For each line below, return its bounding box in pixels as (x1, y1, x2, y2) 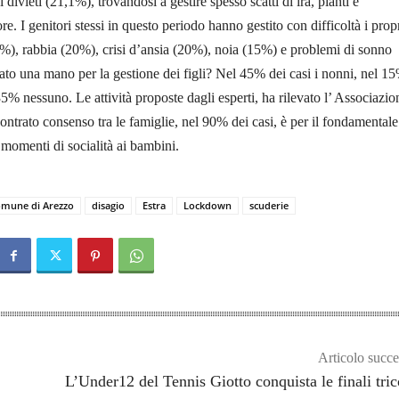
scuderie (249, 199, 289, 213)
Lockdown (183, 199, 232, 213)
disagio (92, 199, 125, 213)
